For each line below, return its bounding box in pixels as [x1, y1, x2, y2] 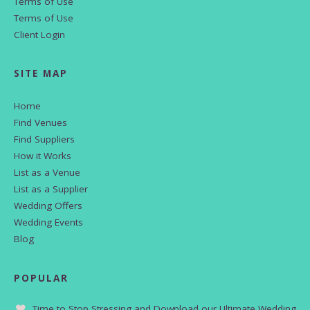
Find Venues [14, 116, 67, 129]
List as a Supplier [14, 183, 88, 196]
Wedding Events [14, 216, 83, 229]
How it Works [14, 149, 71, 163]
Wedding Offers [14, 199, 82, 212]
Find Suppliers [14, 133, 75, 146]
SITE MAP [14, 67, 69, 80]
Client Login [14, 28, 65, 41]
